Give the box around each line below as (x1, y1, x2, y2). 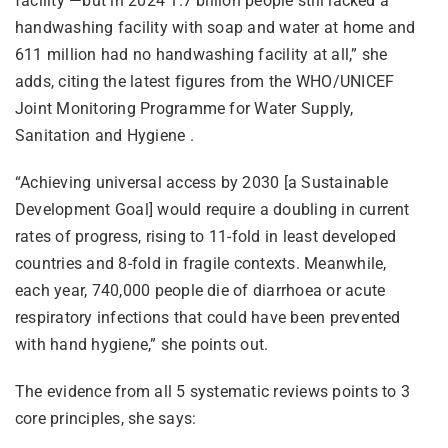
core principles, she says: (14, 408, 197, 428)
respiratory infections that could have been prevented (14, 307, 401, 327)
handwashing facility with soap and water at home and (14, 17, 416, 37)
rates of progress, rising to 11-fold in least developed (14, 226, 397, 246)
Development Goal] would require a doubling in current (14, 199, 410, 219)
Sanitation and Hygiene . (14, 125, 194, 145)
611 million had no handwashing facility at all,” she (14, 44, 388, 64)
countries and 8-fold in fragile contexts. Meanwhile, (14, 253, 387, 273)
